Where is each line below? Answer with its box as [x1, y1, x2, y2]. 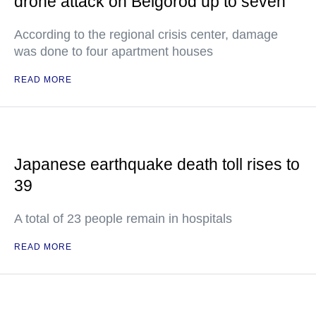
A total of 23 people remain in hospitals [14, 212, 232, 226]
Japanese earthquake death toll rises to [14, 155, 300, 174]
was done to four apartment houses [14, 44, 213, 59]
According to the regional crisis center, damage [14, 28, 278, 42]
